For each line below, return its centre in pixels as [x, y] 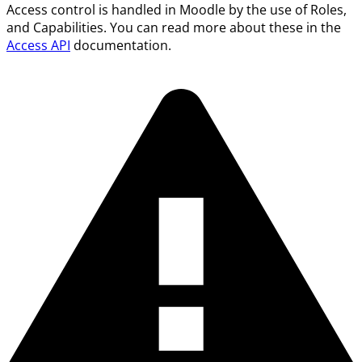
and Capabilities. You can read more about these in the [174, 27]
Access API [38, 45]
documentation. [121, 45]
